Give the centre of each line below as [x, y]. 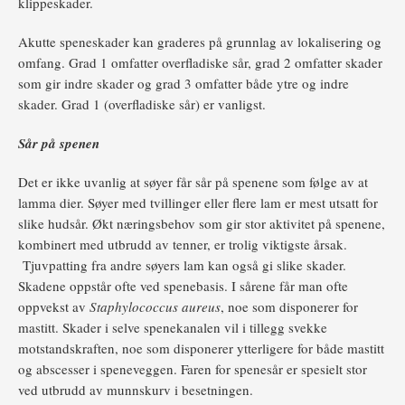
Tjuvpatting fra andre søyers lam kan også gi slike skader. [182, 265]
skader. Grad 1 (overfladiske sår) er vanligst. [144, 104]
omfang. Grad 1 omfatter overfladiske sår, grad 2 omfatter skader [200, 63]
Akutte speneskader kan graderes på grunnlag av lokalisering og [200, 42]
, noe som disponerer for [289, 307]
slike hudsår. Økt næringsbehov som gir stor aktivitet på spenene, [202, 224]
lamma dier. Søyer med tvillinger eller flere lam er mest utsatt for [198, 203]
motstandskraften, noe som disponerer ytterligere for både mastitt [201, 348]
